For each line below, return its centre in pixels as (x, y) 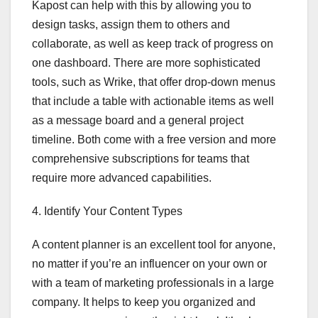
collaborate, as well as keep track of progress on (153, 44)
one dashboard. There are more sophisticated (146, 63)
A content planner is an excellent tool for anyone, (154, 245)
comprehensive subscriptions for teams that (141, 159)
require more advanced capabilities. (122, 178)
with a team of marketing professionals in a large (153, 283)
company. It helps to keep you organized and (144, 302)
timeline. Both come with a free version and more (154, 140)
